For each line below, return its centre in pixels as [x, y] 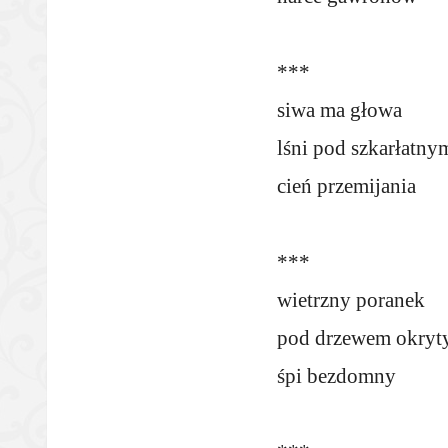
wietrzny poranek [351, 300]
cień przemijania [346, 186]
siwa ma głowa [339, 110]
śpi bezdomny [336, 376]
